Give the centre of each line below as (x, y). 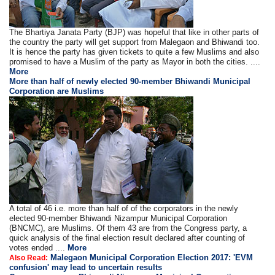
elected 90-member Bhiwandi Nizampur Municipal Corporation (118, 218)
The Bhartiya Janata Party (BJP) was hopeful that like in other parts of (134, 32)
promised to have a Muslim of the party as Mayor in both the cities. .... (135, 61)
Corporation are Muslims (57, 91)
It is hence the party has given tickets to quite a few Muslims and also (134, 52)
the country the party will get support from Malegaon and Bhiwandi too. (135, 42)
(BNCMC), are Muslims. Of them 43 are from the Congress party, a (128, 228)
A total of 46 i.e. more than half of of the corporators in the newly (124, 208)
